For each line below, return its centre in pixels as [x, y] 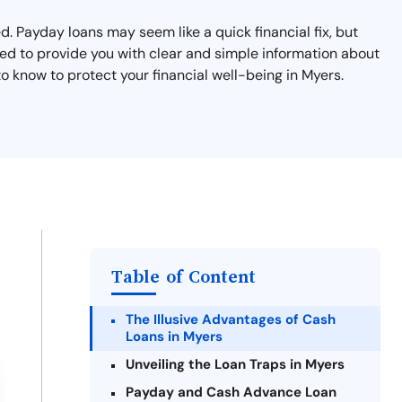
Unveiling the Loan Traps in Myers [235, 364]
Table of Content [184, 276]
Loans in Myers [174, 336]
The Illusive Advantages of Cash [231, 319]
